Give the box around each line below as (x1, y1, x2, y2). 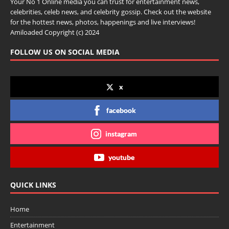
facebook (106, 106, 136, 115)
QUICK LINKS (10, 180, 56, 190)
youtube (108, 153, 134, 162)
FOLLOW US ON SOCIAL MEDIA (10, 47, 120, 57)
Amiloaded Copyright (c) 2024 (10, 28, 99, 37)
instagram (105, 129, 137, 139)
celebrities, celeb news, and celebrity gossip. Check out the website (10, 7, 211, 17)
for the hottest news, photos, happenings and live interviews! (10, 17, 195, 27)
